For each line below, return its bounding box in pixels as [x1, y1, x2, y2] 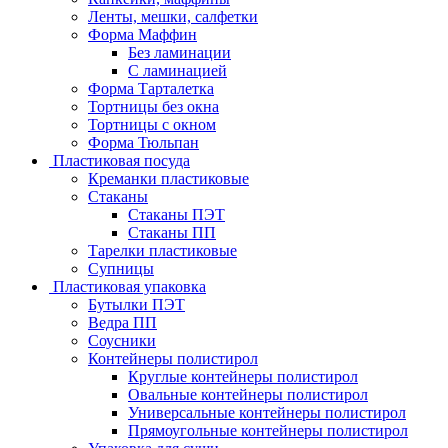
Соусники [88, 331, 156, 349]
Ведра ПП [88, 313, 157, 331]
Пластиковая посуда [53, 151, 190, 169]
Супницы [88, 259, 154, 277]
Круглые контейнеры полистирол [128, 367, 358, 385]
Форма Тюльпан [88, 133, 199, 151]
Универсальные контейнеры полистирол [128, 403, 406, 421]
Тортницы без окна [88, 97, 219, 115]
